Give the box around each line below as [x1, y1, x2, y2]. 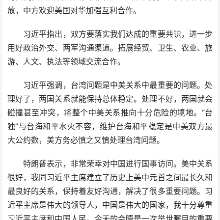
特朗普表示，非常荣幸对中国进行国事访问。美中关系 [7, 159, 213, 168]
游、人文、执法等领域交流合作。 [7, 57, 125, 66]
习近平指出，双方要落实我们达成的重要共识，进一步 [7, 29, 213, 39]
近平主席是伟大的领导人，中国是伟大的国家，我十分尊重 [7, 200, 213, 210]
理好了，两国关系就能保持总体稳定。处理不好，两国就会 [7, 94, 213, 104]
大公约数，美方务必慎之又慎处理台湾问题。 [7, 136, 165, 145]
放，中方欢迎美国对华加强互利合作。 [7, 6, 141, 15]
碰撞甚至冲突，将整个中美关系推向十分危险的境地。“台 [7, 108, 213, 117]
